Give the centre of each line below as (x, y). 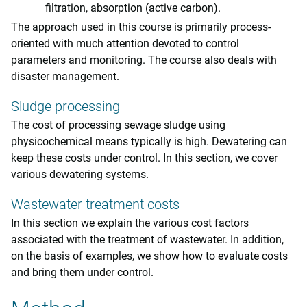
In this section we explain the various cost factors (130, 223)
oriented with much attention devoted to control (125, 44)
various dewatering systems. (80, 174)
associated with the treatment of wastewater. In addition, (147, 240)
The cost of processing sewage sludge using (118, 125)
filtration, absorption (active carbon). (133, 8)
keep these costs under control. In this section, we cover (144, 158)
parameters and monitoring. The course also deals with (144, 60)
